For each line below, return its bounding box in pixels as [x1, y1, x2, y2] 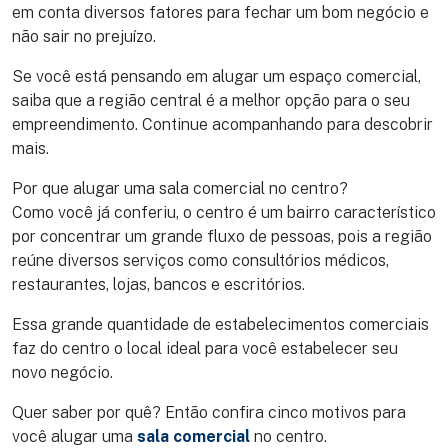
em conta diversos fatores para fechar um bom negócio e [12, 3, 429, 23]
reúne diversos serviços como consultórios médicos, [12, 251, 389, 271]
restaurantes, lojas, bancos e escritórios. [12, 275, 305, 295]
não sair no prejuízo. [12, 27, 156, 47]
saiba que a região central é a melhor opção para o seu [12, 91, 410, 111]
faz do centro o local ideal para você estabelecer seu [12, 339, 398, 359]
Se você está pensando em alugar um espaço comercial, [12, 67, 421, 87]
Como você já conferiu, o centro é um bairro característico [12, 203, 436, 223]
